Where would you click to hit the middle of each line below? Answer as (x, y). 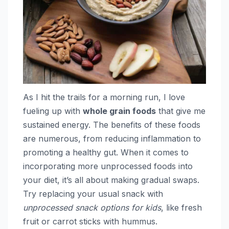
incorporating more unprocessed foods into (108, 166)
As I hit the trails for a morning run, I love (104, 97)
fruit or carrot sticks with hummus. (90, 222)
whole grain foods (119, 111)
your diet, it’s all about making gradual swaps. (111, 180)
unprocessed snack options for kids (92, 208)
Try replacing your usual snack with (93, 194)
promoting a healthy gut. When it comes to (106, 153)
